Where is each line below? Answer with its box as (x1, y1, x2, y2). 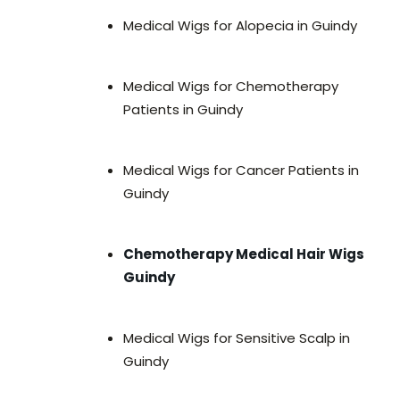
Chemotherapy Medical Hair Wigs (123, 245, 364, 264)
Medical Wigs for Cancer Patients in (123, 161, 359, 180)
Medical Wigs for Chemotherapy (123, 77, 338, 96)
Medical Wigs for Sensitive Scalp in (123, 329, 350, 348)
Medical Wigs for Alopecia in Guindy (123, 16, 357, 36)
